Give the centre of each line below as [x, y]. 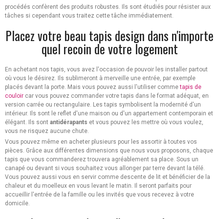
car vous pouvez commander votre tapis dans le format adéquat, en [116, 96]
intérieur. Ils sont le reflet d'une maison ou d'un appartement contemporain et [109, 114]
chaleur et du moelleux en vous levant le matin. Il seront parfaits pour [98, 186]
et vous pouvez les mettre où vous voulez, [145, 122]
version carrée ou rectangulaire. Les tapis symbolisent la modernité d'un [103, 105]
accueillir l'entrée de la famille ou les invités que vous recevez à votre [99, 195]
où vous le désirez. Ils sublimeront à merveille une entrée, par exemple [100, 78]
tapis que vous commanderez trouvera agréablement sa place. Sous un [102, 160]
